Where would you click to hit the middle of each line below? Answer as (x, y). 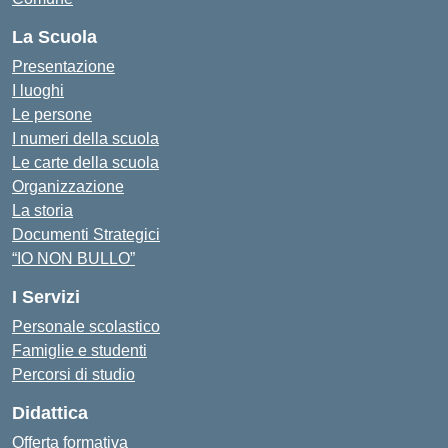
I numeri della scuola (85, 138)
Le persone (52, 114)
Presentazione (63, 66)
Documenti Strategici (86, 234)
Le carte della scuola (85, 162)
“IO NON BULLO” (73, 258)
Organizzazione (68, 186)
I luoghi (38, 90)
